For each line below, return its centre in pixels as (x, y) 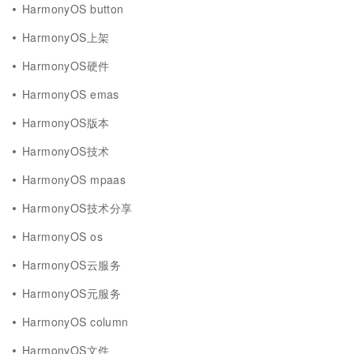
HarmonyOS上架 (66, 37)
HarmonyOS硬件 (66, 66)
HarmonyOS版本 (66, 122)
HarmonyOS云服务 (72, 265)
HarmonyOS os (62, 236)
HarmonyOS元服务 (72, 293)
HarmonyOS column (75, 322)
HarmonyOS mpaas (74, 179)
